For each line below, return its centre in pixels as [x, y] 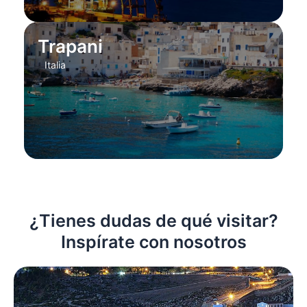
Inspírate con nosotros [153, 242]
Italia [55, 65]
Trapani [70, 47]
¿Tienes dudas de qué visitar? [153, 220]
